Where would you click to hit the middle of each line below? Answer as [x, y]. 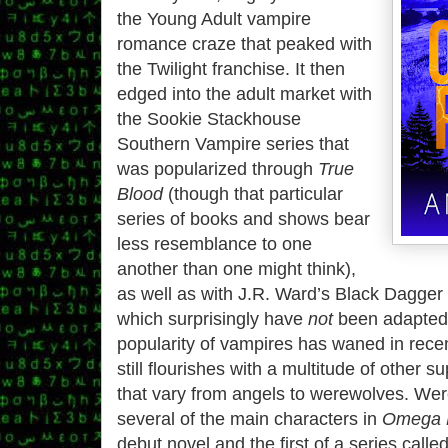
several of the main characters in [249, 418]
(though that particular [253, 193]
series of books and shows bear [243, 218]
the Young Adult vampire [214, 18]
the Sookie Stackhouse [209, 118]
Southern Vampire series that [233, 143]
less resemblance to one [214, 243]
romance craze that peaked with [244, 43]
